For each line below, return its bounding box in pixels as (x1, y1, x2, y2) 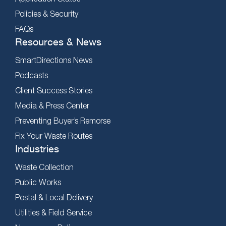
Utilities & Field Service (15, 207, 92, 217)
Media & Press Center (15, 100, 89, 110)
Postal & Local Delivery (15, 192, 93, 202)
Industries (15, 142, 59, 154)
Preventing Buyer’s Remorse (15, 116, 110, 125)
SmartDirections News (15, 55, 92, 65)
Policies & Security (15, 9, 78, 18)
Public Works (15, 177, 61, 187)
